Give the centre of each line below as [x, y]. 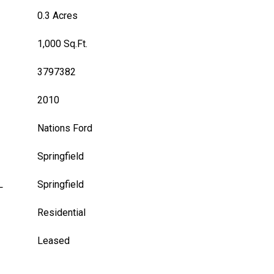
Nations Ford [65, 128]
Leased [54, 241]
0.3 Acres [57, 16]
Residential [61, 213]
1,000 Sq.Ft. [62, 44]
